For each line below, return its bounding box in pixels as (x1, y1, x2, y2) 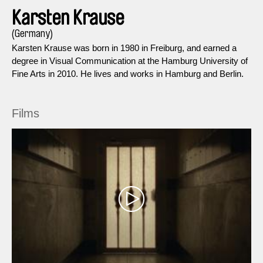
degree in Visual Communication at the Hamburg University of (12, 55, 248, 66)
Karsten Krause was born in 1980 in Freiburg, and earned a (12, 42, 237, 53)
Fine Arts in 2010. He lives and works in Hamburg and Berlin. (12, 68, 244, 79)
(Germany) (12, 28, 53, 39)
